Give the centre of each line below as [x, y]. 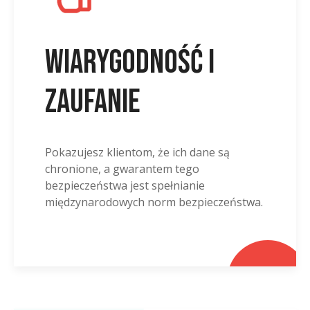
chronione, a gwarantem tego [122, 169]
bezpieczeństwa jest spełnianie [125, 186]
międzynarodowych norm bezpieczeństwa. [154, 202]
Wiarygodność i [130, 62]
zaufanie [93, 102]
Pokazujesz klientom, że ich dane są [137, 153]
